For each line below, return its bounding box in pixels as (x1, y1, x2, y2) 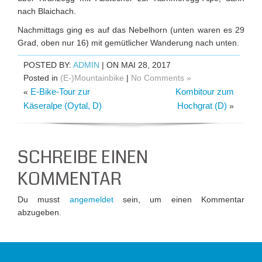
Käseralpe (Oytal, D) (23, 101, 102, 111)
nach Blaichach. (18, 6, 76, 16)
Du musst (18, 195, 70, 204)
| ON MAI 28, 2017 (99, 60, 171, 70)
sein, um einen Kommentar (113, 195, 245, 204)
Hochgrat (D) (177, 101, 227, 111)
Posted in (23, 73, 60, 82)
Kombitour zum (175, 87, 235, 96)
